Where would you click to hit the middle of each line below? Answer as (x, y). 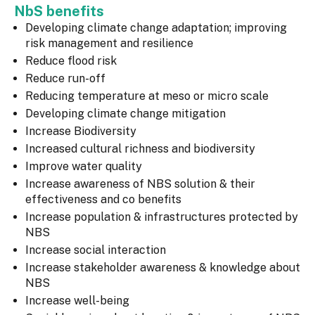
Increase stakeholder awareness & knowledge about (163, 268)
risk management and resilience (109, 44)
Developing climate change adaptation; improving (156, 28)
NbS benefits (61, 12)
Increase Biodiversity (81, 131)
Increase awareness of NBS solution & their (140, 184)
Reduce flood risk (71, 61)
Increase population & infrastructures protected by (162, 217)
